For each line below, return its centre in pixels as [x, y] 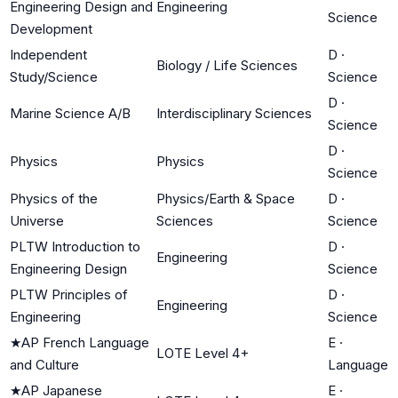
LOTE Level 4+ [203, 353]
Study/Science [54, 76]
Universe [37, 220]
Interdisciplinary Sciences [234, 113]
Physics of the [54, 198]
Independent [48, 54]
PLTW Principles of [69, 294]
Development [51, 28]
